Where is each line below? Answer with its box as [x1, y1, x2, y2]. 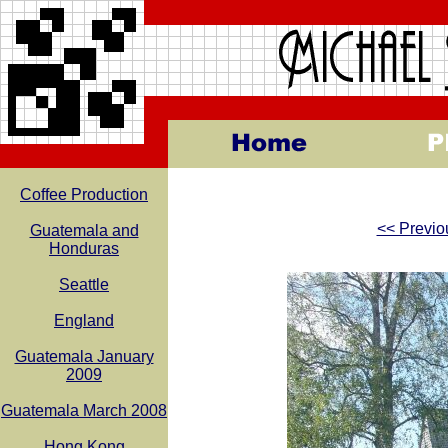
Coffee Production [20, 186, 148, 203]
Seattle [59, 276, 109, 293]
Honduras [49, 240, 119, 257]
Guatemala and [29, 222, 139, 239]
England [54, 312, 114, 329]
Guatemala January [14, 348, 154, 365]
